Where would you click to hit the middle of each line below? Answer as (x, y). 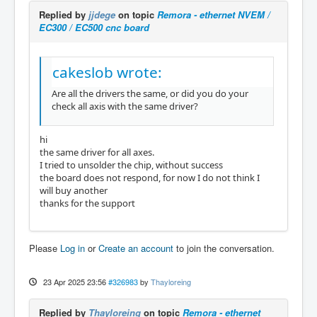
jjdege (102, 15)
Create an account (136, 248)
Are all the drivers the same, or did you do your (150, 93)
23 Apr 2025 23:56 (74, 281)
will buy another (74, 190)
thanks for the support (87, 203)
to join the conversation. (224, 248)
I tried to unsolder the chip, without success (131, 165)
